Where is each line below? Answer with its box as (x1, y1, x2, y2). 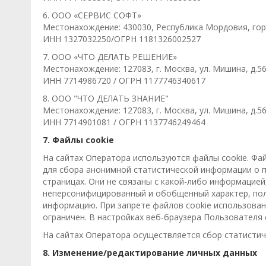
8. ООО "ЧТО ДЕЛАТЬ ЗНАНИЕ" (43, 93, 169, 104)
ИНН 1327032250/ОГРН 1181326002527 (43, 33, 201, 45)
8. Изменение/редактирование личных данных (43, 247, 257, 258)
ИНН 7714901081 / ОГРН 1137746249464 (43, 116, 205, 128)
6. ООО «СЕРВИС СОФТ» (43, 9, 141, 21)
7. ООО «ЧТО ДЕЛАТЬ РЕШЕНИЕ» (43, 51, 177, 62)
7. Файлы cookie (43, 134, 114, 145)
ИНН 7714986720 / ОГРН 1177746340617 (43, 75, 205, 86)
